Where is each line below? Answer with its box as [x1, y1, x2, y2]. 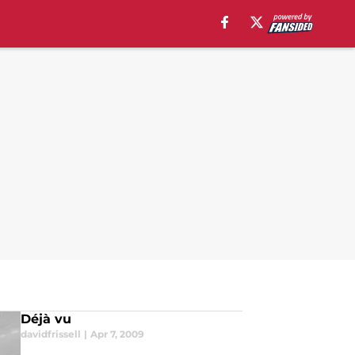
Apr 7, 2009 [90, 328, 144, 340]
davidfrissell [20, 328, 81, 340]
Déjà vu [20, 311, 71, 326]
